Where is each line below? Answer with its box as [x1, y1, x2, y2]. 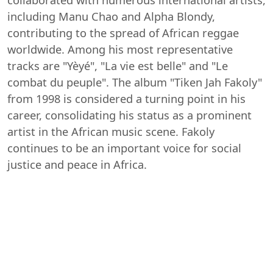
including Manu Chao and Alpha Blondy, [7, 9, 215, 24]
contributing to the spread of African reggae [7, 25, 239, 40]
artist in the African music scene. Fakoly [7, 124, 214, 139]
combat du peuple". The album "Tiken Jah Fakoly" [7, 74, 262, 90]
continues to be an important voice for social [7, 140, 241, 155]
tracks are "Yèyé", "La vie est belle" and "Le [7, 58, 228, 73]
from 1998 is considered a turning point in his [7, 91, 246, 106]
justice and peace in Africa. [7, 157, 147, 172]
